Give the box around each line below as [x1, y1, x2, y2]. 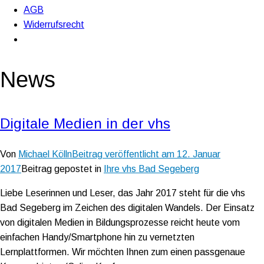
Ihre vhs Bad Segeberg [104, 163, 199, 174]
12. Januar [177, 148, 220, 159]
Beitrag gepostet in [21, 163, 104, 174]
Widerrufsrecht [24, 19, 84, 29]
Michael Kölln [18, 148, 72, 159]
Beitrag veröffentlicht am [72, 148, 177, 159]
